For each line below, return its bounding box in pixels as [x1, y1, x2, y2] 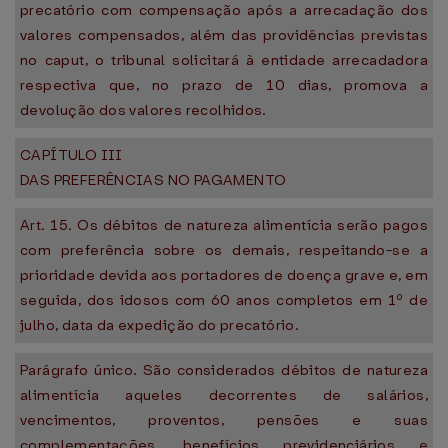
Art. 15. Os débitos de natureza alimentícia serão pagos [20, 215, 428, 235]
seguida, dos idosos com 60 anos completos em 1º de [20, 290, 428, 310]
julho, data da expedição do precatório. [20, 315, 300, 335]
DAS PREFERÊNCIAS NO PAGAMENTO [20, 170, 287, 190]
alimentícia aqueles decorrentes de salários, [20, 385, 428, 405]
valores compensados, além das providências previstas [20, 25, 428, 45]
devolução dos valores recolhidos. [20, 100, 267, 120]
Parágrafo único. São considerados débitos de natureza [20, 360, 428, 380]
